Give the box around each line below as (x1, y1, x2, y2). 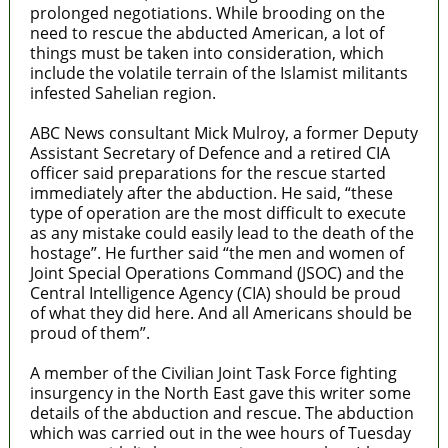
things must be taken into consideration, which (29, 41, 384, 64)
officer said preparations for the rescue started (29, 161, 386, 184)
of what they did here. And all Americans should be (29, 301, 412, 324)
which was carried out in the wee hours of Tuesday (29, 421, 411, 444)
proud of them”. (29, 321, 150, 344)
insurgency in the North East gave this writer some (29, 381, 411, 404)
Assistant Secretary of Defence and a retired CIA (29, 141, 390, 164)
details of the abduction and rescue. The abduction (29, 401, 414, 424)
